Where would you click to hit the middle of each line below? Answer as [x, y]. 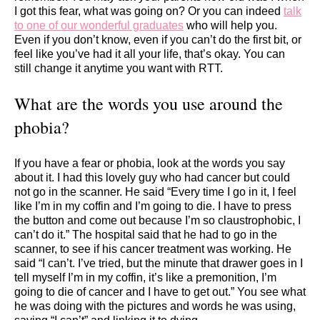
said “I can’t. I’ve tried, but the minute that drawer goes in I [159, 263]
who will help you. [230, 26]
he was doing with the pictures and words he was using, [155, 306]
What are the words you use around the [149, 103]
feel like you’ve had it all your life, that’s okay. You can [150, 54]
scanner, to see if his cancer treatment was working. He [153, 249]
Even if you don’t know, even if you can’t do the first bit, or [158, 40]
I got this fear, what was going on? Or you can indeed [149, 11]
